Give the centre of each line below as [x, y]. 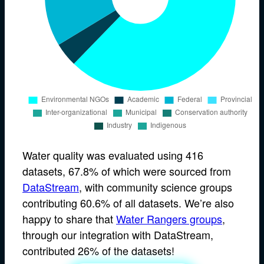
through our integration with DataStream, [118, 235]
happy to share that [69, 219]
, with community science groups [156, 187]
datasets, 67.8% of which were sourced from [127, 171]
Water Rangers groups [169, 219]
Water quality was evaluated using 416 [113, 155]
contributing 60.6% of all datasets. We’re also [128, 203]
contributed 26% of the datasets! [98, 251]
